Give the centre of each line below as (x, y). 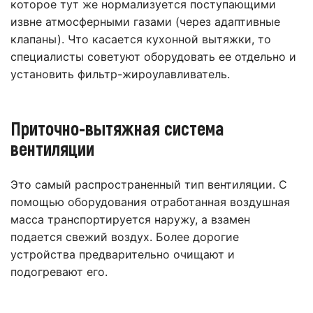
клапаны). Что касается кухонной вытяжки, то (141, 39)
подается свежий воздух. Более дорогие (125, 237)
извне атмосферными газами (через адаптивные (145, 22)
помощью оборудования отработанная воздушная (150, 202)
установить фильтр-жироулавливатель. (120, 74)
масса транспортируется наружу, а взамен (130, 220)
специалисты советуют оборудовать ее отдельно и (153, 57)
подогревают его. (59, 272)
